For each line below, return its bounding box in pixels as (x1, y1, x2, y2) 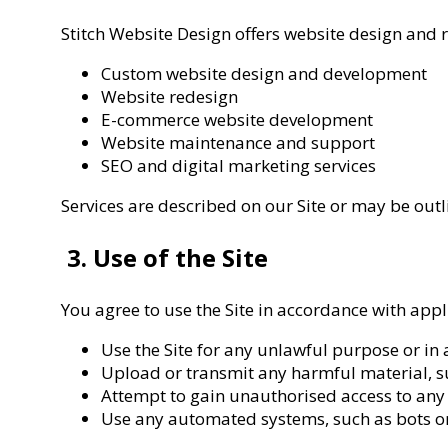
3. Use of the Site (61, 240, 269, 274)
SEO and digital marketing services (101, 153, 377, 177)
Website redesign (101, 84, 239, 108)
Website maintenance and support (101, 130, 376, 154)
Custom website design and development (101, 61, 428, 85)
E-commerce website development (101, 107, 374, 131)
